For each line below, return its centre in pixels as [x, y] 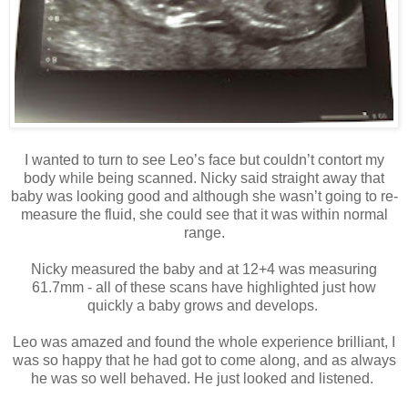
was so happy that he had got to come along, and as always [204, 361]
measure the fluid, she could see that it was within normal [204, 215]
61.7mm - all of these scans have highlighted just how [204, 288]
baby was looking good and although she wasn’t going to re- [204, 197]
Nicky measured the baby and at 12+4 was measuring [204, 270]
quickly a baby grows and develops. [204, 306]
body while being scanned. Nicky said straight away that [204, 178]
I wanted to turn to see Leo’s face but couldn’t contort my [204, 160]
